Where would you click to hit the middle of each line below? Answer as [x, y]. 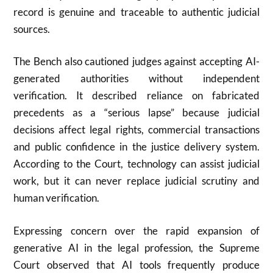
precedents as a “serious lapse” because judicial [136, 112]
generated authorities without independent [136, 78]
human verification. [57, 198]
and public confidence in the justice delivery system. [136, 147]
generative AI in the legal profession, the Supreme [136, 247]
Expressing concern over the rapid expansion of [136, 230]
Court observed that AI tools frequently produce [136, 264]
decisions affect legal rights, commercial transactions [136, 129]
